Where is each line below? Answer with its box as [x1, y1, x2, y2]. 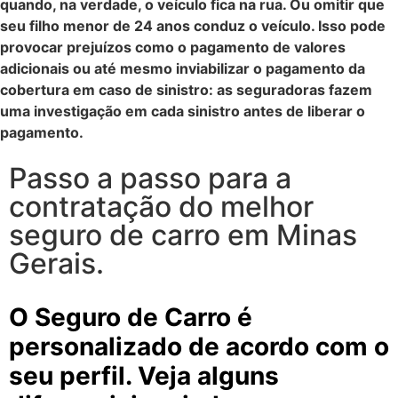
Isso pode [318, 16, 386, 35]
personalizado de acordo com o [9, 331, 389, 362]
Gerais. [9, 246, 104, 282]
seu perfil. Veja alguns [9, 361, 279, 392]
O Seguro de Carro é [9, 302, 252, 333]
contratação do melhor [9, 189, 314, 225]
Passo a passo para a [9, 161, 291, 196]
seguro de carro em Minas [9, 218, 357, 253]
